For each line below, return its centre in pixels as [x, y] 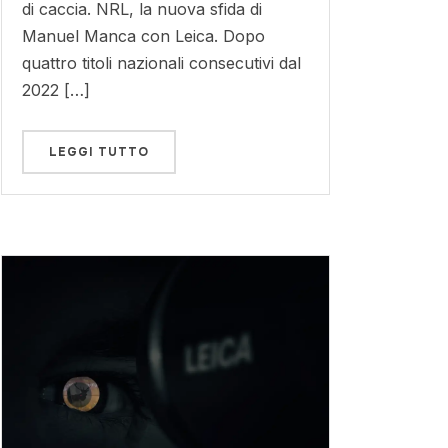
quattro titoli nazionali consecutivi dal [161, 63]
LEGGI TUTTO [98, 152]
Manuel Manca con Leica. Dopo [143, 36]
